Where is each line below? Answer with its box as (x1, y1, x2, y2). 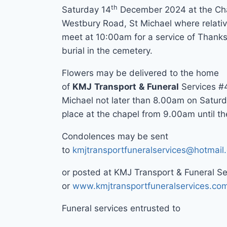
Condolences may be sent (62, 131, 168, 142)
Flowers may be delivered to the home (62, 68, 219, 79)
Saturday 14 (62, 5, 111, 15)
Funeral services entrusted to (62, 203, 180, 214)
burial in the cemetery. (62, 46, 153, 56)
